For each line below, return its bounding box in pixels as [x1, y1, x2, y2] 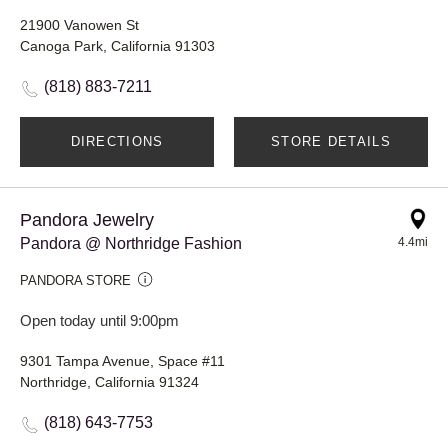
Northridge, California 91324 [20, 373, 199, 390]
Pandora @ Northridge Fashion [20, 234, 242, 252]
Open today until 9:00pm [20, 311, 179, 329]
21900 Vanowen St [20, 16, 139, 33]
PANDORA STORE [20, 272, 131, 288]
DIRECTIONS [70, 133, 164, 149]
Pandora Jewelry [20, 209, 154, 230]
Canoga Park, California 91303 [20, 37, 215, 54]
